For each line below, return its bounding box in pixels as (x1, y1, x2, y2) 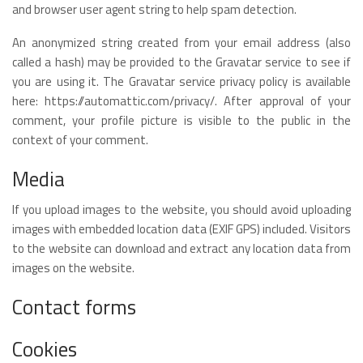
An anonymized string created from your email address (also (12, 32, 351, 52)
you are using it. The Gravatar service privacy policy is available (12, 71, 351, 91)
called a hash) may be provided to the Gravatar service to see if (12, 52, 351, 71)
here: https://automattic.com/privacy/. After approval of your (12, 91, 351, 110)
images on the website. (12, 258, 135, 277)
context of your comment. (12, 130, 148, 149)
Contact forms (12, 291, 136, 322)
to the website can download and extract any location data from (12, 238, 351, 258)
